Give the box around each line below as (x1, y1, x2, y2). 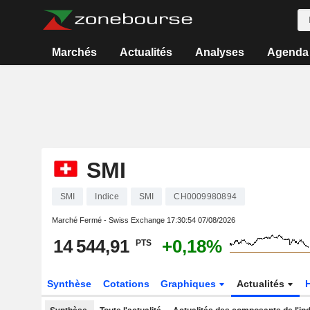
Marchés (52, 46, 98, 58)
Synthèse (46, 278, 91, 289)
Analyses (194, 46, 244, 58)
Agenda (266, 46, 309, 58)
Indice (95, 192, 119, 201)
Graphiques (161, 278, 219, 289)
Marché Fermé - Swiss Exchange (51, 216, 167, 224)
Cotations (102, 278, 149, 289)
